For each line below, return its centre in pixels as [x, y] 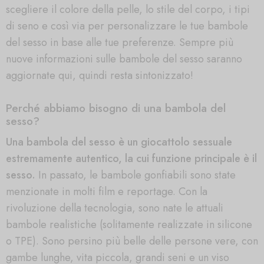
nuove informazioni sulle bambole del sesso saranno [124, 59]
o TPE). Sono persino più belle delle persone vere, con [132, 241]
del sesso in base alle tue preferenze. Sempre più [120, 42]
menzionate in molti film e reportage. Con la [107, 191]
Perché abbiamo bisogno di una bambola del [116, 108]
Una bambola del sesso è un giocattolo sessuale [119, 142]
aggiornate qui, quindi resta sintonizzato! [100, 75]
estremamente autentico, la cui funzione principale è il [131, 158]
